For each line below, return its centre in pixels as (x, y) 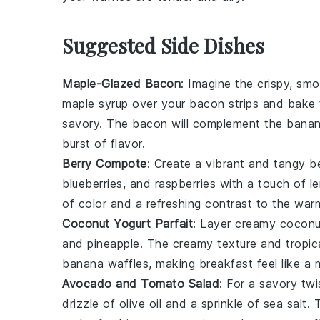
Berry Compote (105, 164)
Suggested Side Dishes (163, 45)
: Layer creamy (236, 224)
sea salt (285, 304)
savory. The (97, 124)
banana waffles (105, 264)
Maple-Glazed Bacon (121, 84)
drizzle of (91, 304)
